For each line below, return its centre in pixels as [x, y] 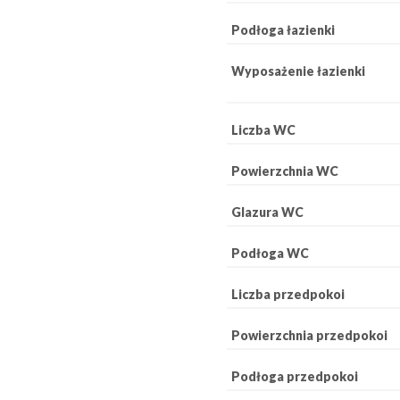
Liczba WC [263, 129]
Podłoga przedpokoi [295, 376]
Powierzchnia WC [285, 171]
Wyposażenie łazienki [298, 71]
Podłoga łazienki [283, 29]
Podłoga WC [270, 253]
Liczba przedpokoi [288, 294]
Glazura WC [267, 212]
